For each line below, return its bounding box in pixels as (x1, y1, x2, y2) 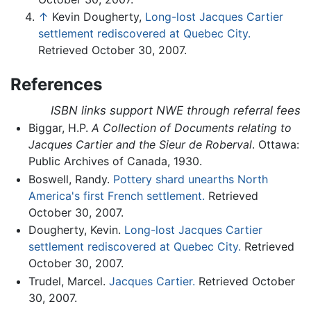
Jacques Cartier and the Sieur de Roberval (28, 137, 252, 152)
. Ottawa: (251, 137, 299, 152)
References (10, 74, 102, 95)
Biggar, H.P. (28, 121, 92, 135)
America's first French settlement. (28, 188, 205, 203)
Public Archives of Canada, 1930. (28, 154, 202, 169)
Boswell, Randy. (28, 171, 113, 186)
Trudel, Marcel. (28, 274, 109, 288)
